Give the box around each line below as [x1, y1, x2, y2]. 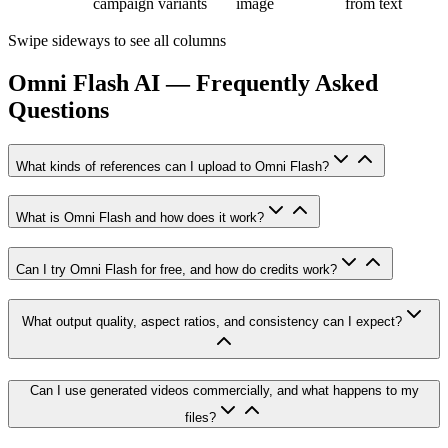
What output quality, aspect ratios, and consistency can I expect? [22, 313, 402, 329]
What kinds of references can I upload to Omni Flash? [16, 158, 329, 174]
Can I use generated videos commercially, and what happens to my [29, 382, 419, 398]
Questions [8, 96, 109, 123]
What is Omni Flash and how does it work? [16, 210, 264, 226]
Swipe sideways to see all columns [8, 31, 226, 49]
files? [184, 409, 216, 425]
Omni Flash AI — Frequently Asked [8, 69, 378, 96]
